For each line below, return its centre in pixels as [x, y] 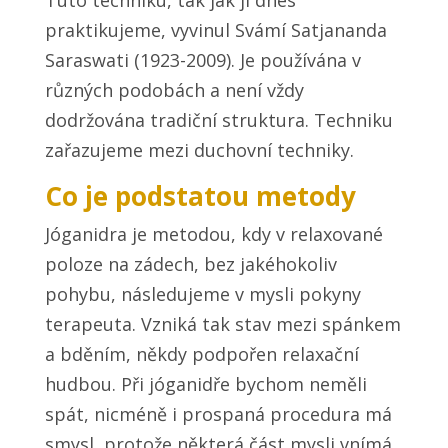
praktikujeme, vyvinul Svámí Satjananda [215, 30]
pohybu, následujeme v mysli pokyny [202, 294]
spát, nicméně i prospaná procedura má [218, 414]
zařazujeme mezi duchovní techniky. [199, 150]
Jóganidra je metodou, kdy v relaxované [213, 234]
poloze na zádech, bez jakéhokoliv [190, 264]
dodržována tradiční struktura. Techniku [218, 120]
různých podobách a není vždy [174, 90]
